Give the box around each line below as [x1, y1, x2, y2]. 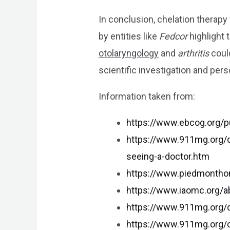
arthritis [178, 48, 209, 59]
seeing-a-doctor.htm [126, 151, 210, 162]
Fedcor [159, 31, 188, 42]
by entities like [99, 31, 160, 42]
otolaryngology [99, 48, 159, 59]
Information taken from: [99, 91, 196, 102]
